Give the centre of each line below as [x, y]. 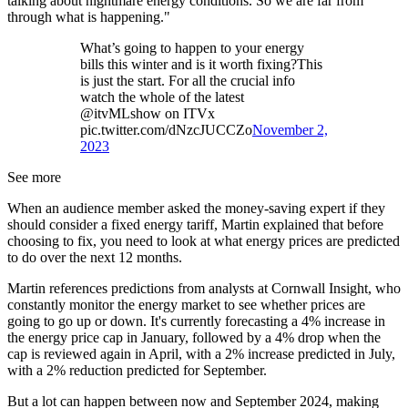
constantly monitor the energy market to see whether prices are [186, 304]
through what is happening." [89, 16]
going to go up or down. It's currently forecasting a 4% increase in [196, 321]
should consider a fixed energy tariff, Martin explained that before [195, 224]
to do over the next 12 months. [97, 257]
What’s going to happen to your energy [192, 47]
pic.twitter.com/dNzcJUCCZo [166, 129]
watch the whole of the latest [162, 97]
